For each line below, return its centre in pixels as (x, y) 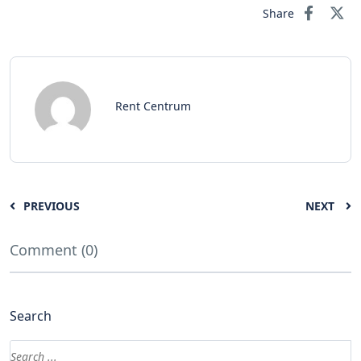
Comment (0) (54, 249)
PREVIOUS (52, 205)
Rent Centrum (153, 106)
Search (31, 315)
